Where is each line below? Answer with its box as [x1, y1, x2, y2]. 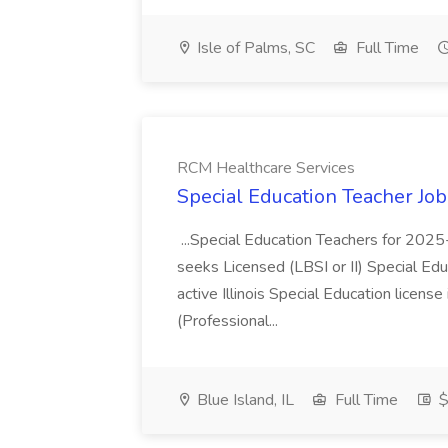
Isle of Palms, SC [193, 37, 315, 59]
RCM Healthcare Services [177, 157, 355, 179]
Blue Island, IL [193, 389, 294, 411]
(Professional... [177, 310, 282, 332]
